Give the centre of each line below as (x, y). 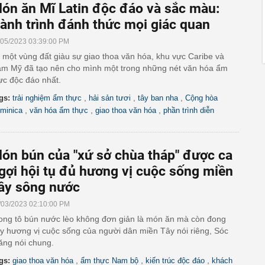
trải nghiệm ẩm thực (47, 98)
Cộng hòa (201, 98)
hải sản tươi (110, 98)
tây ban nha (158, 98)
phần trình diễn (189, 110)
